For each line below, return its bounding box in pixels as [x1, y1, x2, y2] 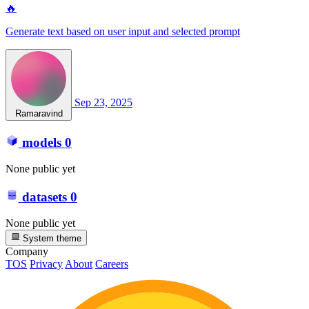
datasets [21, 189, 67, 204]
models [21, 134, 61, 150]
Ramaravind [14, 108, 63, 119]
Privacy [30, 257, 63, 270]
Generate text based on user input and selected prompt [6, 26, 240, 38]
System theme [20, 232, 82, 243]
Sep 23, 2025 [74, 97, 132, 109]
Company [6, 245, 48, 257]
